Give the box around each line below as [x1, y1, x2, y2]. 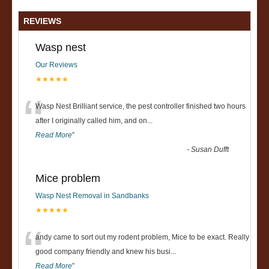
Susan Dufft [191, 145, 229, 154]
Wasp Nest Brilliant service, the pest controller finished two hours [35, 102, 246, 110]
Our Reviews [35, 61, 77, 69]
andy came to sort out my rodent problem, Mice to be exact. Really [35, 233, 249, 241]
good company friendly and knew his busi [35, 247, 171, 256]
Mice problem [35, 172, 100, 184]
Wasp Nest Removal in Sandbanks [35, 192, 149, 200]
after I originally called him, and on [35, 116, 147, 125]
